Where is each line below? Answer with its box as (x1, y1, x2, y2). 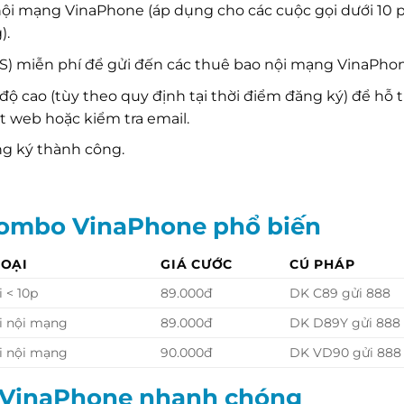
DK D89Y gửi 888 (289, 315, 401, 332)
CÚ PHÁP (289, 256, 355, 273)
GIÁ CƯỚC (161, 256, 233, 273)
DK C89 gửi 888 (289, 285, 391, 302)
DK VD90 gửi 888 (289, 344, 402, 362)
